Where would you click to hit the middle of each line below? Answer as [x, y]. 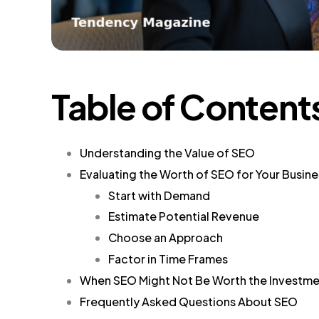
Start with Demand [159, 195]
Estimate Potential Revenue [184, 216]
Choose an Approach [166, 238]
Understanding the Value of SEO [167, 152]
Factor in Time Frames [168, 258]
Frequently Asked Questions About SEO [189, 301]
